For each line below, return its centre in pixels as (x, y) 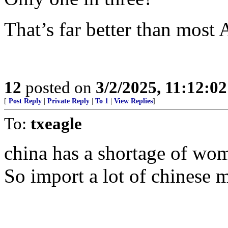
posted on (59, 87)
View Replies (133, 101)
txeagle (56, 123)
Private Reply (68, 101)
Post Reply (25, 101)
